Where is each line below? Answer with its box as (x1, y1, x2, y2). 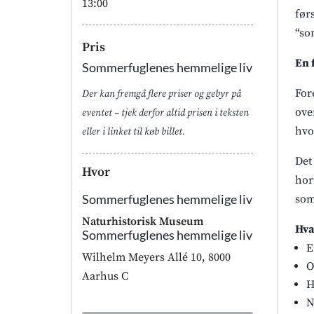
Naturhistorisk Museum (81, 214, 203, 229)
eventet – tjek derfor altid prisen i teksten (81, 106, 249, 119)
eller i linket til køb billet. (81, 125, 185, 138)
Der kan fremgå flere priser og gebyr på (81, 87, 241, 100)
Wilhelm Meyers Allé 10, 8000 (81, 250, 231, 265)
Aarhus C (81, 269, 128, 284)
